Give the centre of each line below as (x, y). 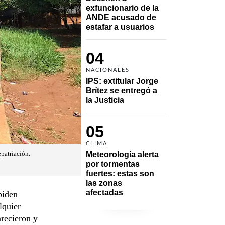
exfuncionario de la (122, 8)
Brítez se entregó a (122, 90)
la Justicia (105, 100)
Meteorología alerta (122, 154)
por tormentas (113, 164)
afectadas (104, 192)
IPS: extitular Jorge (122, 81)
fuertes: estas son (120, 173)
